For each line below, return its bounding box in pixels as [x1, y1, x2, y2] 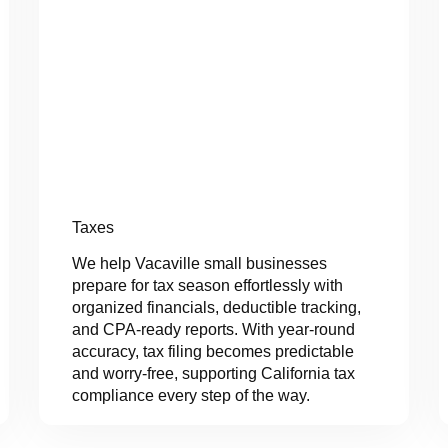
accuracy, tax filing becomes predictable [71, 343, 354, 361]
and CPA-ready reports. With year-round [71, 321, 355, 339]
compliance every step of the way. [71, 387, 310, 405]
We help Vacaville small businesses [71, 255, 327, 273]
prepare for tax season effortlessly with [71, 277, 343, 295]
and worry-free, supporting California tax [71, 365, 355, 383]
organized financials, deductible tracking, [71, 299, 361, 317]
